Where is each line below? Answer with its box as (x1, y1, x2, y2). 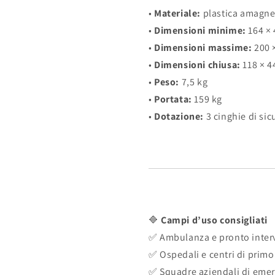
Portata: (154, 93, 192, 106)
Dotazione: (154, 110, 204, 123)
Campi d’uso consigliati (161, 214, 268, 227)
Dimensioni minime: (154, 24, 246, 37)
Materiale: (154, 7, 201, 20)
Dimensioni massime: (154, 41, 252, 55)
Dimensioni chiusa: (154, 58, 241, 72)
